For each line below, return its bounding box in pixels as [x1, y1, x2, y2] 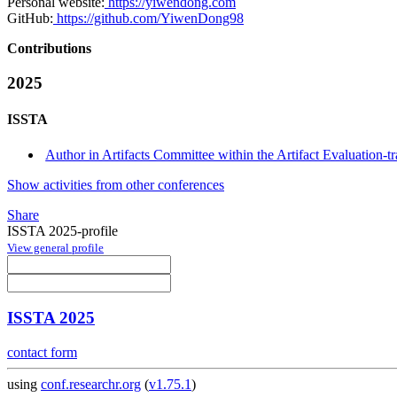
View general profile [7, 240, 104, 254]
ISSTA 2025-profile [7, 222, 118, 238]
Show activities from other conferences [7, 176, 224, 192]
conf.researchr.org [41, 377, 141, 393]
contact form [7, 345, 77, 361]
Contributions [7, 41, 91, 57]
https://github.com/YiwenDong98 [53, 11, 244, 27]
